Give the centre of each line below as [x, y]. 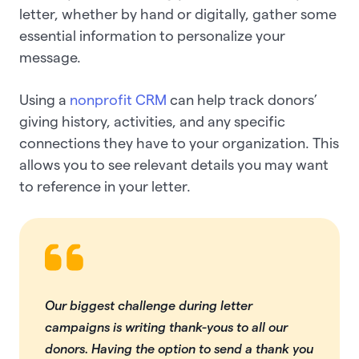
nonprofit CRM [118, 99]
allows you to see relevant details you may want [174, 164]
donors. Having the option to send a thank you [179, 349]
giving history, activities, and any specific [152, 121]
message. [52, 57]
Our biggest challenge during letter [149, 305]
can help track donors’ [242, 99]
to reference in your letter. [107, 186]
